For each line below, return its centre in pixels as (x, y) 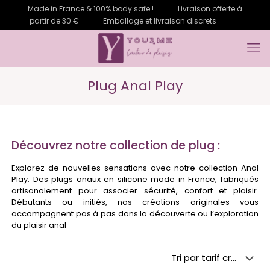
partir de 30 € (54, 21)
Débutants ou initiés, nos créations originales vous (135, 202)
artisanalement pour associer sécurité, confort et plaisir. (135, 191)
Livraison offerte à (210, 9)
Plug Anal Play (135, 86)
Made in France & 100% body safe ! (91, 9)
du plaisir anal (39, 225)
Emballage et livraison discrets (160, 21)
